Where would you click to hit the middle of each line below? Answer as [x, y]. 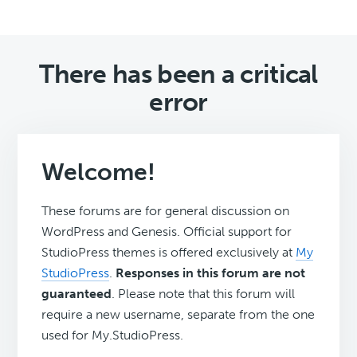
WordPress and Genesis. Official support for [167, 232]
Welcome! [99, 173]
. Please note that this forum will [204, 294]
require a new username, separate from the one [178, 315]
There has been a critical [178, 75]
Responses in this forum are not [211, 273]
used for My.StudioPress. [113, 335]
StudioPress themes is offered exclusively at [169, 253]
